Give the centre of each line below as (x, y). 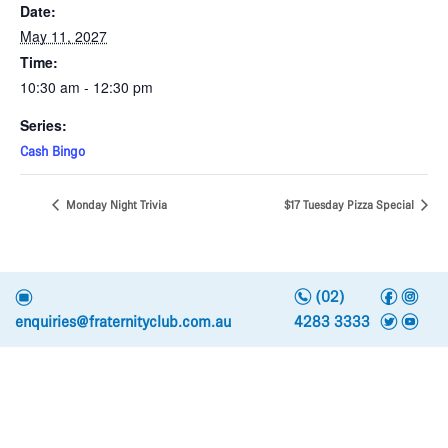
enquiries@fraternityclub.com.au (123, 321)
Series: (43, 125)
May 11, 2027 (63, 36)
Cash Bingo (52, 151)
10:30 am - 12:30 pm (86, 87)
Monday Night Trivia (115, 204)
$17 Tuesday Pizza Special (350, 204)
